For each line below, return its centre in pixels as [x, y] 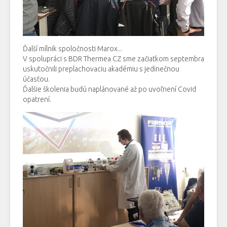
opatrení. [37, 99]
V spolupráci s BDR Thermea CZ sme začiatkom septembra [113, 59]
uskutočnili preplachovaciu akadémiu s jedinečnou [101, 69]
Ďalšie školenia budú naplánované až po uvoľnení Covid [109, 89]
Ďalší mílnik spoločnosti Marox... [72, 48]
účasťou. [36, 79]
